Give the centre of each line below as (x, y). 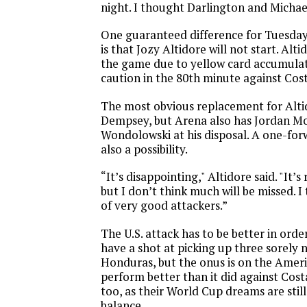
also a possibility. (144, 149)
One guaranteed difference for (183, 35)
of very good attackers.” (164, 205)
